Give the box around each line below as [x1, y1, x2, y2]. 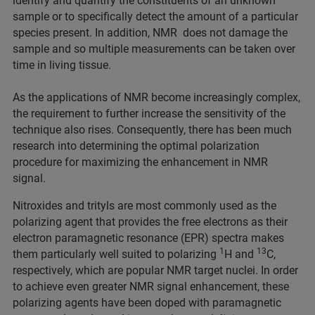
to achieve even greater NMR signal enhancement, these [13, 280, 289, 293]
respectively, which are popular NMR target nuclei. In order [13, 264, 298, 277]
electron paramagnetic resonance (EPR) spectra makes [13, 231, 284, 245]
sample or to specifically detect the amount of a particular [13, 10, 298, 23]
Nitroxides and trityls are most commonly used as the [13, 199, 276, 212]
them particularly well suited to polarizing [13, 247, 219, 261]
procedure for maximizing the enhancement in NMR [13, 155, 268, 169]
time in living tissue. [13, 58, 111, 72]
